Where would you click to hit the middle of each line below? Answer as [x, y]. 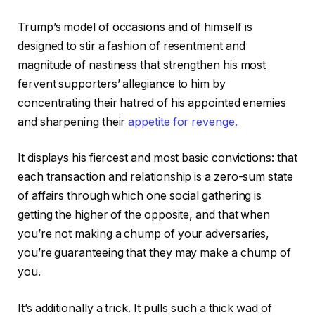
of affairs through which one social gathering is [140, 196]
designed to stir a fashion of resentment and [131, 46]
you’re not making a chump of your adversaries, [144, 234]
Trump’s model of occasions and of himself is [135, 27]
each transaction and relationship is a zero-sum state [155, 177]
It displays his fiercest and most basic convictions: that [157, 158]
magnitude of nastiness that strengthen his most [142, 65]
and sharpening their [73, 122]
